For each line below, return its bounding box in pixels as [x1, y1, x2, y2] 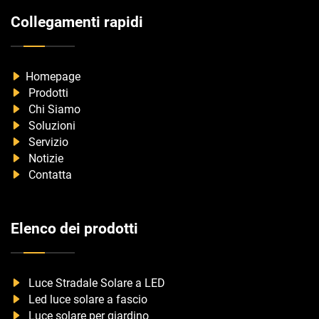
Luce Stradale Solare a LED [26, 276, 165, 291]
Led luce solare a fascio [26, 293, 147, 307]
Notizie [26, 152, 63, 166]
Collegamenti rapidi [11, 14, 143, 31]
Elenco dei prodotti [11, 220, 138, 238]
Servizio [26, 135, 68, 150]
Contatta [26, 168, 72, 182]
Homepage [26, 70, 80, 84]
